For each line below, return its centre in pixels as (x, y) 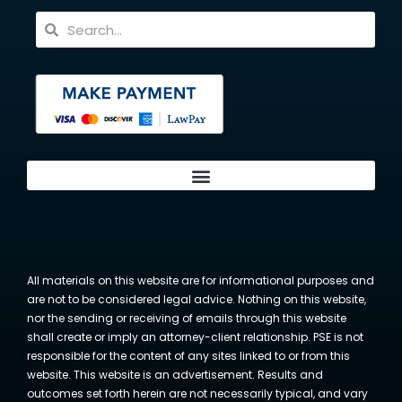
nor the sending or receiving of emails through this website (187, 318)
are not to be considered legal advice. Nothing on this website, (197, 299)
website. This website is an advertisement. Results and (175, 375)
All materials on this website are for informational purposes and (201, 280)
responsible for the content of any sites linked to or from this (188, 356)
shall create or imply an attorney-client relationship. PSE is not (195, 337)
